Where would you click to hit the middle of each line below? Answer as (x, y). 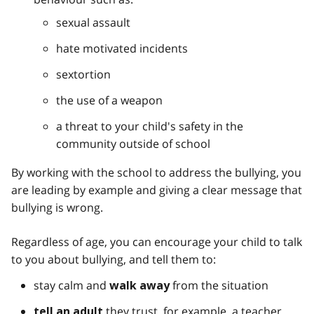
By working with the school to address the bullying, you (156, 172)
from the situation (219, 285)
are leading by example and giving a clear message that (157, 190)
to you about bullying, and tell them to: (114, 259)
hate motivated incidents (122, 48)
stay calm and (71, 285)
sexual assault (93, 22)
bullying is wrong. (57, 207)
